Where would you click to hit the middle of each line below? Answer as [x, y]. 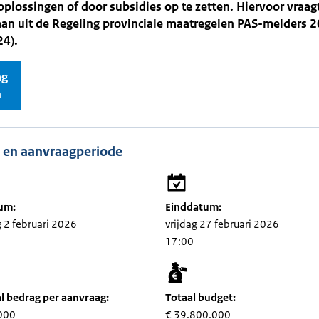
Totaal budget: [200, 297]
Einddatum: [193, 207]
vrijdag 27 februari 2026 [222, 224]
